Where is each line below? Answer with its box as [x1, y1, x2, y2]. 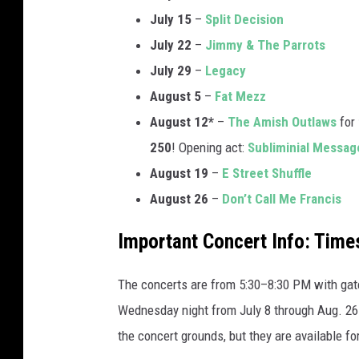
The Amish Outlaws [228, 114, 337, 131]
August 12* [150, 114, 214, 131]
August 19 [150, 165, 208, 182]
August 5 [150, 88, 201, 105]
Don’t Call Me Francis [222, 191, 341, 208]
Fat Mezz [215, 88, 266, 105]
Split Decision [205, 11, 284, 28]
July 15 [150, 11, 192, 28]
